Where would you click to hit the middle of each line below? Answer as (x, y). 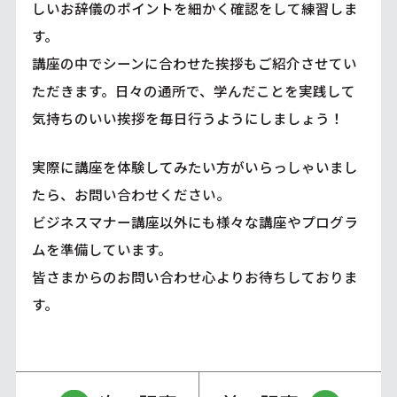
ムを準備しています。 (101, 249)
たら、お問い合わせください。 (131, 195)
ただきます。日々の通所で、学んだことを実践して (193, 91)
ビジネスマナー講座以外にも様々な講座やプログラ (195, 222)
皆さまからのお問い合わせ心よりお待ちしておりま (195, 277)
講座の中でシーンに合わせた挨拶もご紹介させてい (194, 63)
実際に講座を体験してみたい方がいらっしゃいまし (195, 167)
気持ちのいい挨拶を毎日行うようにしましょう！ (187, 118)
